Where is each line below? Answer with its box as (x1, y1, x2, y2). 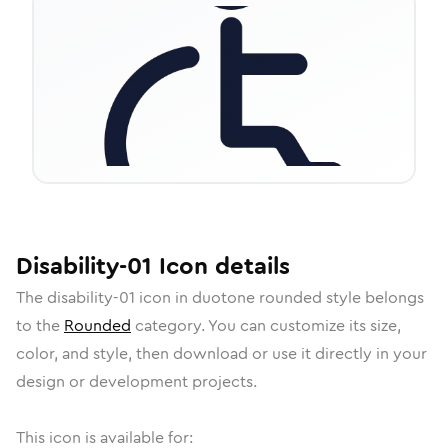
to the (16, 314, 64, 337)
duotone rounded (192, 286, 322, 309)
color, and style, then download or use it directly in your (16, 342, 427, 365)
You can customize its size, (208, 314, 401, 337)
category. (131, 314, 208, 337)
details (208, 249, 290, 283)
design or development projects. (16, 370, 257, 393)
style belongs (322, 286, 424, 309)
